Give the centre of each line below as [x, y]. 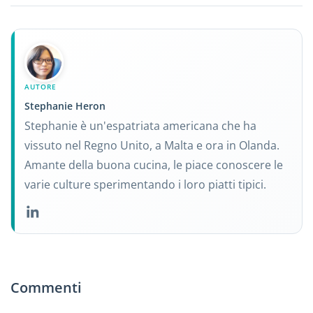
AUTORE [41, 87]
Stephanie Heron [65, 106]
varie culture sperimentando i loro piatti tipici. [146, 184]
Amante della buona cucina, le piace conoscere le [154, 165]
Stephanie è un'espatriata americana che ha [141, 125]
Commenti [46, 288]
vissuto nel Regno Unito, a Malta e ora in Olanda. [152, 145]
